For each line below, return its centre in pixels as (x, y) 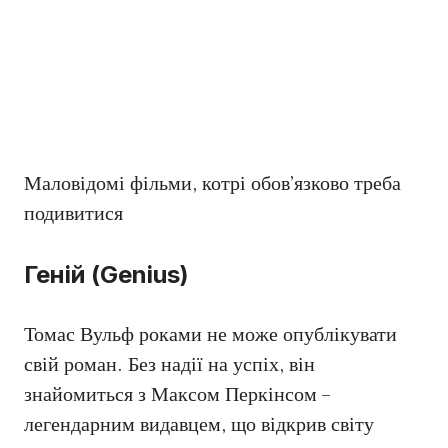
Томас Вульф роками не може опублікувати (210, 334)
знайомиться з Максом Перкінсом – (177, 394)
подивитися (73, 213)
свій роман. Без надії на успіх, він (169, 364)
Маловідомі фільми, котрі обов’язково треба (212, 183)
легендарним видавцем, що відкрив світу (199, 424)
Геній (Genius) (106, 274)
